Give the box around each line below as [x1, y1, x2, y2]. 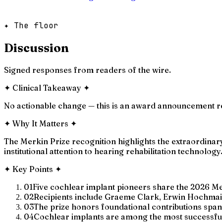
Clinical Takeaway [12, 82, 81, 93]
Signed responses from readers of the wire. [4, 64, 171, 75]
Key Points [12, 164, 53, 174]
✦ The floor [4, 20, 58, 31]
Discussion [4, 40, 69, 55]
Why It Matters [12, 118, 68, 128]
